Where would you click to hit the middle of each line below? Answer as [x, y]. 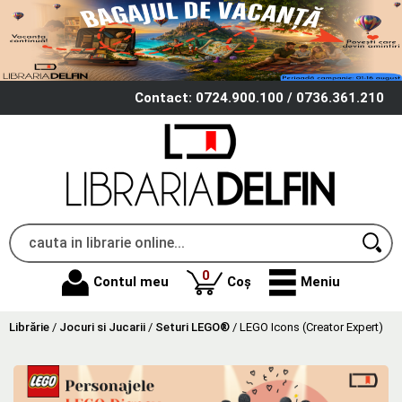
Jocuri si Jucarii [102, 327]
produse [235, 274]
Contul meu [131, 282]
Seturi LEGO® [192, 327]
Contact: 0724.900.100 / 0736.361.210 [259, 97]
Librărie [29, 327]
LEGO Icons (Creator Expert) [311, 327]
